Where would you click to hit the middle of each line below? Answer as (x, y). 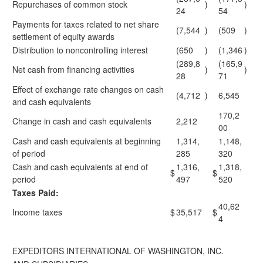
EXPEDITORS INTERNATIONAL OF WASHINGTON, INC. (118, 251)
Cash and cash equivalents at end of (80, 167)
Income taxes (37, 212)
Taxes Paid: (36, 193)
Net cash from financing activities (73, 69)
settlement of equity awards (63, 36)
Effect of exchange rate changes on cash (88, 89)
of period (29, 153)
